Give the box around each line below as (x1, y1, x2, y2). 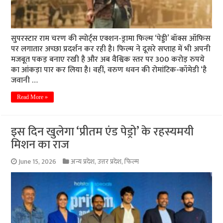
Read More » (17, 93, 48, 101)
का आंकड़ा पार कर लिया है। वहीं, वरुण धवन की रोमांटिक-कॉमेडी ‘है (11, 63, 207, 77)
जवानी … (11, 73, 38, 87)
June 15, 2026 (18, 156, 57, 167)
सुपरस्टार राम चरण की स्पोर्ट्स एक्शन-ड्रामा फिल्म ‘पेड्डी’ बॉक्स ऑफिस (11, 31, 211, 45)
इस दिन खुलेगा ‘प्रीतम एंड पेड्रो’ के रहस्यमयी (11, 121, 194, 142)
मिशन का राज (11, 134, 70, 155)
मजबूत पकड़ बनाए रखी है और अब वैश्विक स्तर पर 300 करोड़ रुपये (11, 52, 205, 66)
